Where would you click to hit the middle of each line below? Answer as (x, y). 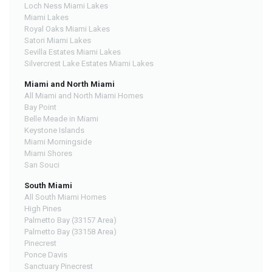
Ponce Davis (46, 254)
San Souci (42, 165)
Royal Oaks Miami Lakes (67, 29)
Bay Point (40, 107)
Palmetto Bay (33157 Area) (70, 220)
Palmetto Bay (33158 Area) (70, 231)
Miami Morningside (58, 141)
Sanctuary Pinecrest (59, 266)
